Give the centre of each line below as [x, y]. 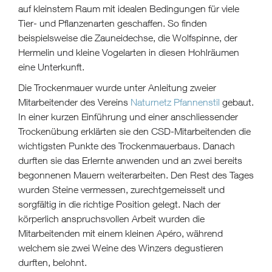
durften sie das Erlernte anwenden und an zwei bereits [130, 160]
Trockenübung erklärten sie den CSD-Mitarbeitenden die [134, 131]
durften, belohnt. [53, 262]
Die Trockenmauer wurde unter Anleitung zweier [117, 87]
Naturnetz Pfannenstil [175, 102]
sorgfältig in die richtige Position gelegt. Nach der [119, 204]
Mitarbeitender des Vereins [74, 102]
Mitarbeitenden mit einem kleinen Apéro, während [121, 233]
